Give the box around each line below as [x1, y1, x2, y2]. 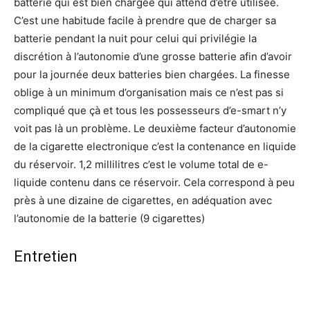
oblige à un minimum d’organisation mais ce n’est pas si [14, 86, 284, 100]
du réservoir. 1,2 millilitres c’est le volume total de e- [14, 158, 268, 172]
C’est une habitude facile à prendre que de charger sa [14, 14, 276, 28]
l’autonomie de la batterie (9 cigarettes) [14, 212, 205, 226]
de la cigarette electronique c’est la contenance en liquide [14, 140, 296, 154]
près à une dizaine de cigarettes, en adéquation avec [14, 194, 272, 208]
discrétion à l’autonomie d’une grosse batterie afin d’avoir [14, 50, 292, 64]
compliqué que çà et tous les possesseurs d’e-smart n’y [14, 104, 286, 118]
